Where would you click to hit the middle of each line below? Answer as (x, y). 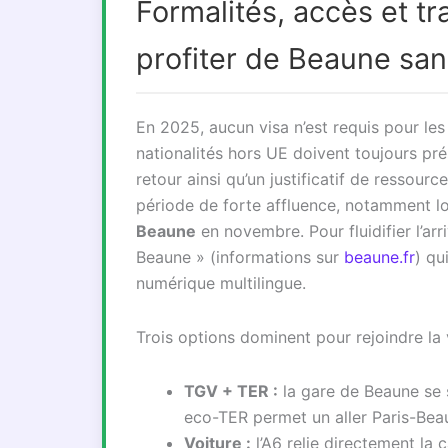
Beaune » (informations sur (240, 257)
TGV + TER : (231, 391)
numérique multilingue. (221, 283)
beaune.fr (379, 257)
